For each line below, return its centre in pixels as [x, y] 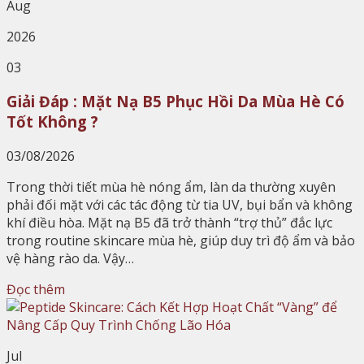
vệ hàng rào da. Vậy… [70, 258]
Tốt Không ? [52, 122]
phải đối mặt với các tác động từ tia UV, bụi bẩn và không [180, 204]
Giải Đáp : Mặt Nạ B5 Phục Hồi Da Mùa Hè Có [175, 102]
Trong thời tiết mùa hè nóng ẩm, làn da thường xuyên [171, 186]
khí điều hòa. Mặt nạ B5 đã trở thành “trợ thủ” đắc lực [169, 222]
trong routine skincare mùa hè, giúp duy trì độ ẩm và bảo [181, 240]
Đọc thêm [36, 289]
